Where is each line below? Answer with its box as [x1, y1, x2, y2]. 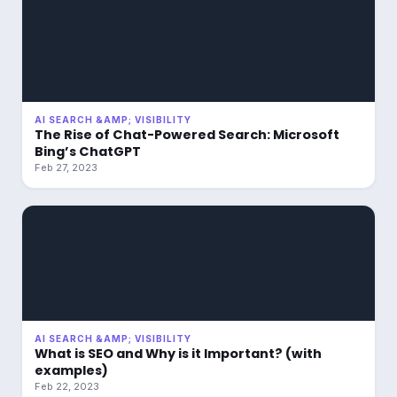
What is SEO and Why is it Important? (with [35, 345, 322, 362]
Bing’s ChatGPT [35, 143, 141, 160]
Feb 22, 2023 [35, 380, 99, 393]
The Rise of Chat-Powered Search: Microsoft [35, 126, 339, 144]
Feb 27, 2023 [35, 161, 97, 174]
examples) [35, 362, 108, 379]
